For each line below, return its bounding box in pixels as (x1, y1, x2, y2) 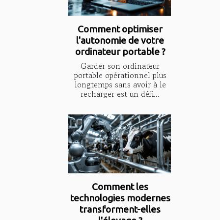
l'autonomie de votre (76, 34, 164, 46)
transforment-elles (80, 204, 161, 215)
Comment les (92, 181, 148, 192)
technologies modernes (70, 192, 170, 204)
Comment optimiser (78, 23, 163, 34)
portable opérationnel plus (74, 69, 166, 81)
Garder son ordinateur (81, 59, 160, 72)
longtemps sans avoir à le (74, 78, 166, 90)
